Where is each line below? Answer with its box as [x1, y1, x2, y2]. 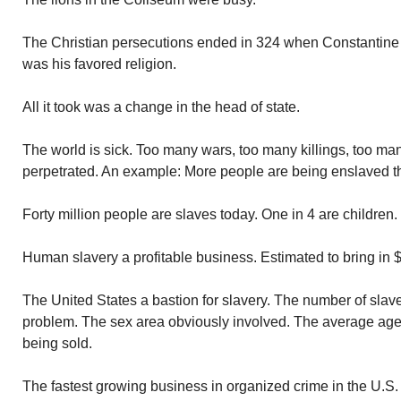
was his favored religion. [22, 56, 176, 72]
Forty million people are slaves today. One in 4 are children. [22, 207, 397, 222]
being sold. [22, 336, 92, 351]
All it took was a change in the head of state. [22, 99, 300, 115]
